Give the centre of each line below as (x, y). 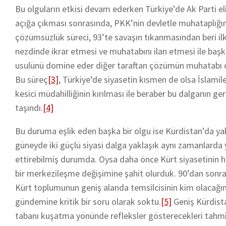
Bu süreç (32, 79)
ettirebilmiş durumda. (56, 159)
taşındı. (29, 107)
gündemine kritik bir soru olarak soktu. (88, 201)
